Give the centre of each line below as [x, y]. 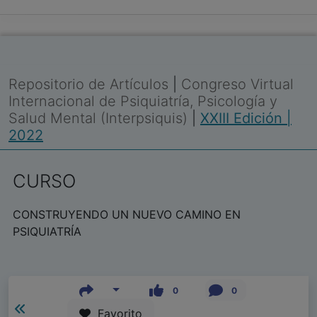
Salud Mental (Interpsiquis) [100, 118]
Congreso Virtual [237, 84]
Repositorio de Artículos [88, 84]
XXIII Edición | [246, 118]
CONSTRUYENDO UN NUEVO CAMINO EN [127, 214]
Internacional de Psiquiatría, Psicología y [143, 101]
